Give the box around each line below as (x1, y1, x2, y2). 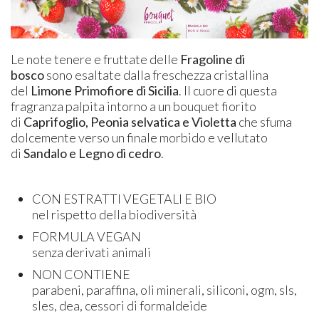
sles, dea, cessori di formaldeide (32, 298, 208, 314)
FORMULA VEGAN (32, 229, 142, 245)
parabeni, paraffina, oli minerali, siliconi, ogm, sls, (32, 282, 298, 298)
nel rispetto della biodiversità (32, 206, 197, 223)
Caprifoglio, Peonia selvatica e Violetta (23, 114, 237, 130)
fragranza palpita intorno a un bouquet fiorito (11, 98, 257, 115)
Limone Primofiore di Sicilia (31, 83, 179, 99)
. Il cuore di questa (179, 83, 278, 99)
